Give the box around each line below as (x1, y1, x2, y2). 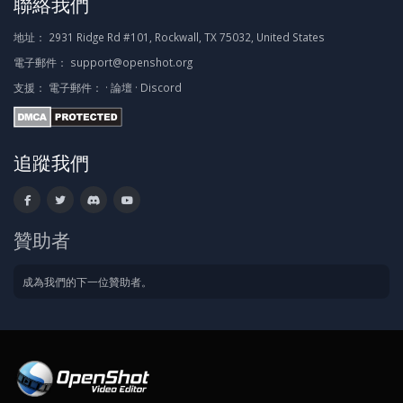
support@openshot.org (70, 54, 193, 69)
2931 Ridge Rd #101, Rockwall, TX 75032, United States (46, 29, 325, 44)
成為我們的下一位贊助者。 (22, 273, 152, 289)
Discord (140, 79, 182, 94)
